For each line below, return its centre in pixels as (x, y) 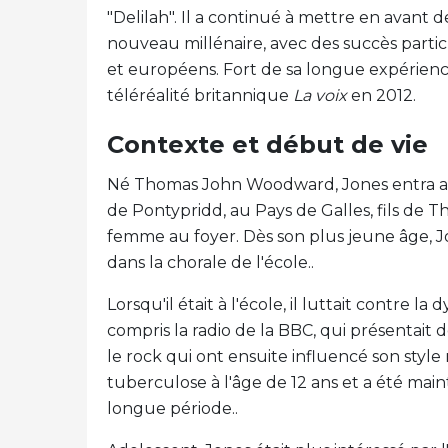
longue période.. (174, 408)
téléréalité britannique (200, 95)
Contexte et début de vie (267, 144)
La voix (320, 95)
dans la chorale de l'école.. (210, 262)
